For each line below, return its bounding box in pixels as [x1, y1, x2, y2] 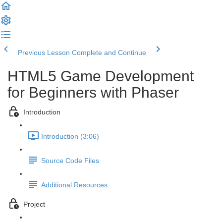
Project [23, 200, 45, 209]
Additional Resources [41, 181, 108, 189]
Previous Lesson [18, 49, 70, 56]
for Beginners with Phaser [7, 84, 179, 101]
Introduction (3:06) [41, 132, 99, 141]
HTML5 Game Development [7, 68, 194, 84]
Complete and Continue [72, 49, 146, 56]
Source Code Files [41, 157, 99, 165]
